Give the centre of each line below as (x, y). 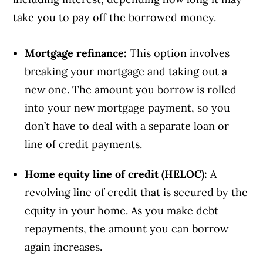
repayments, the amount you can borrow (127, 228)
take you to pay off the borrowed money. (115, 17)
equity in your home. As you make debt (122, 210)
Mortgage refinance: (77, 53)
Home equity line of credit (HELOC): (116, 174)
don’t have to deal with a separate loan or (127, 126)
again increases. (65, 247)
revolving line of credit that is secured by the (136, 192)
